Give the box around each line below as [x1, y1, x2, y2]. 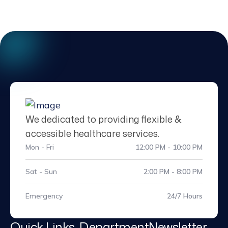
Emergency [25, 191, 63, 201]
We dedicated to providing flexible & [25, 112, 182, 126]
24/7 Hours [167, 191, 203, 201]
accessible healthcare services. [25, 127, 159, 140]
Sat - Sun [25, 167, 57, 176]
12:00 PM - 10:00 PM [135, 142, 203, 152]
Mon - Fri [25, 142, 54, 152]
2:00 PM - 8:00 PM [144, 167, 203, 176]
